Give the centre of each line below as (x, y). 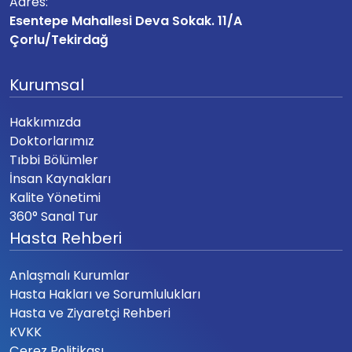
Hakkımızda (45, 122)
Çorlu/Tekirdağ (59, 39)
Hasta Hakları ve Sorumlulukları (105, 294)
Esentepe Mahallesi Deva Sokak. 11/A (126, 20)
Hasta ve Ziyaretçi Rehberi (90, 313)
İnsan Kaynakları (60, 178)
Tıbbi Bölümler (54, 159)
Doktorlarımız (52, 141)
